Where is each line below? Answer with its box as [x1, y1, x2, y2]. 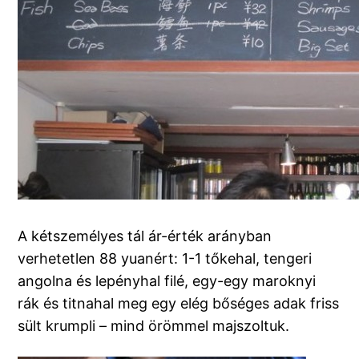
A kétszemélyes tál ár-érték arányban [18, 228, 272, 245]
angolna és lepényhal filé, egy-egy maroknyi [18, 272, 317, 290]
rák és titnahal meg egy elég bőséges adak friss [18, 295, 340, 313]
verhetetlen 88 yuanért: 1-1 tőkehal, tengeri [18, 250, 313, 268]
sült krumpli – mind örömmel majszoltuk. [18, 317, 290, 335]
